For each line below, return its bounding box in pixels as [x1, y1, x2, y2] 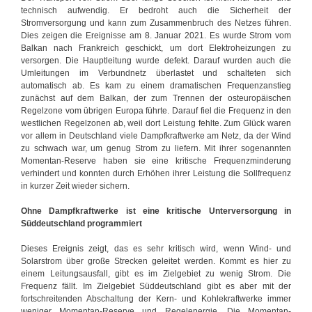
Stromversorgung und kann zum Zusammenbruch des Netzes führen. [21, 17, 291, 28]
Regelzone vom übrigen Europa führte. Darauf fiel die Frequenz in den [21, 105, 291, 116]
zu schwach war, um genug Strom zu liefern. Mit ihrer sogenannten [21, 143, 291, 153]
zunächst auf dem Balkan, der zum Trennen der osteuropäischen [21, 93, 291, 103]
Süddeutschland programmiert [21, 218, 142, 228]
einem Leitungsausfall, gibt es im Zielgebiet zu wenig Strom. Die [21, 268, 291, 279]
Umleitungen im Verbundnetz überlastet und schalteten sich [21, 68, 291, 78]
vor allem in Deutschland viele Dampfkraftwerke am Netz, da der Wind [21, 130, 291, 141]
